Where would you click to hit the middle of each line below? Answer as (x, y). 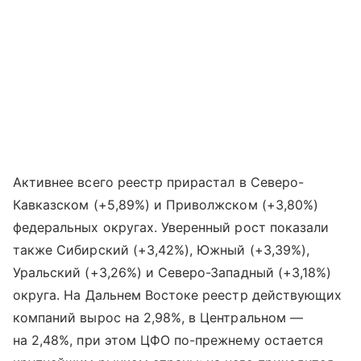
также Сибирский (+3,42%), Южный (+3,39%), (161, 250)
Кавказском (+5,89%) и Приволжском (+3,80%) (166, 205)
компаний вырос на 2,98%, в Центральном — (158, 317)
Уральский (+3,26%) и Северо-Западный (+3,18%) (172, 272)
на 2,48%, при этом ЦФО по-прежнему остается (168, 340)
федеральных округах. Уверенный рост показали (171, 227)
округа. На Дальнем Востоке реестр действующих (178, 295)
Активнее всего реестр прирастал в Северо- (158, 182)
